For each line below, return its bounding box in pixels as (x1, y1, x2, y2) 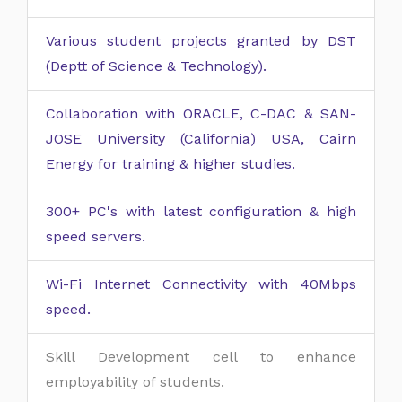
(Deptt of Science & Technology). (46, 57, 267, 74)
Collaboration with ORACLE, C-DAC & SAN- (46, 105, 356, 122)
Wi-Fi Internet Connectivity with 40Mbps (46, 275, 356, 293)
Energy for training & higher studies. (46, 155, 295, 172)
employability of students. (46, 373, 224, 390)
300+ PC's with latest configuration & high (46, 203, 356, 220)
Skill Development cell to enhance (46, 348, 356, 365)
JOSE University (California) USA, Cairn (46, 130, 356, 147)
